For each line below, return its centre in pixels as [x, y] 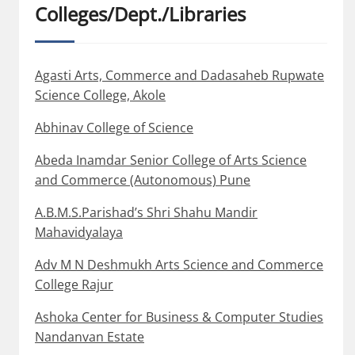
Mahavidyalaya [79, 233]
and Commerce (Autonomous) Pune [143, 180]
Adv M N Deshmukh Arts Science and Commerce [179, 265]
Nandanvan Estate [90, 337]
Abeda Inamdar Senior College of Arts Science [171, 160]
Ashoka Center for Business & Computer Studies [179, 317]
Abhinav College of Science [114, 128]
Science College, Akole [100, 95]
